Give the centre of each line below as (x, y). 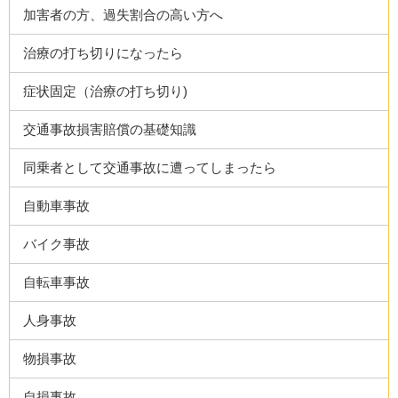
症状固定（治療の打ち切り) (106, 91)
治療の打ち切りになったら (103, 52)
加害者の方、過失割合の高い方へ (123, 14)
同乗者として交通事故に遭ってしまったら (150, 167)
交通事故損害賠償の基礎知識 (110, 129)
